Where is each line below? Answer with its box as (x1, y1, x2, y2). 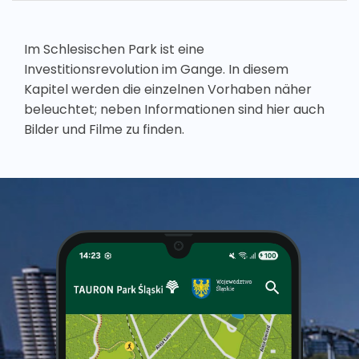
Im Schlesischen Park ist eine (24, 40, 204, 58)
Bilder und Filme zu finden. (24, 120, 184, 139)
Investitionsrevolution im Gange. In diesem (24, 60, 288, 79)
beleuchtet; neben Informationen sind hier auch (24, 100, 325, 119)
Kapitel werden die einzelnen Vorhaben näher (24, 80, 312, 99)
